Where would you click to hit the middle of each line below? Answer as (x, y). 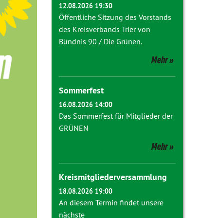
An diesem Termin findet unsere (111, 202)
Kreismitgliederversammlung (113, 177)
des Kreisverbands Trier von (105, 29)
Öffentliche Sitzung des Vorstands (115, 17)
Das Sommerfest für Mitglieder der (116, 116)
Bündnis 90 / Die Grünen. (100, 41)
